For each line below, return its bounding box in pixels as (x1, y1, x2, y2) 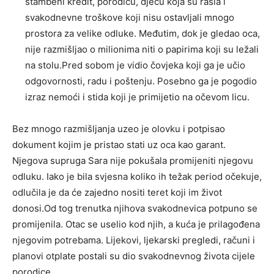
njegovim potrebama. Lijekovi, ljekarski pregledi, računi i (12, 234, 255, 246)
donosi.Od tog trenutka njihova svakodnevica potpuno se (12, 202, 257, 214)
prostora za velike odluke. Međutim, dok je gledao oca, (25, 27, 260, 39)
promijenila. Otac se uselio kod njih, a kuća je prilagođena (12, 218, 260, 230)
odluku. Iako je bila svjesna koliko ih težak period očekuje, (12, 170, 262, 182)
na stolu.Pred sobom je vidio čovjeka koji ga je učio (25, 59, 245, 71)
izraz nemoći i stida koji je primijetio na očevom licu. (25, 91, 250, 103)
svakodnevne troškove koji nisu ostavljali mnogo (25, 11, 234, 23)
